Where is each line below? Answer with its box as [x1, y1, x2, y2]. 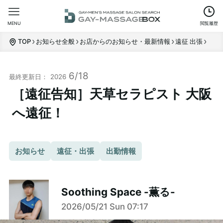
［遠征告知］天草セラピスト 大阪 [11, 86, 212, 102]
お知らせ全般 [35, 38, 75, 45]
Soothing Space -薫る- [61, 186, 175, 199]
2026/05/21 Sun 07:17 [61, 202, 148, 212]
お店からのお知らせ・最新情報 [79, 38, 170, 45]
